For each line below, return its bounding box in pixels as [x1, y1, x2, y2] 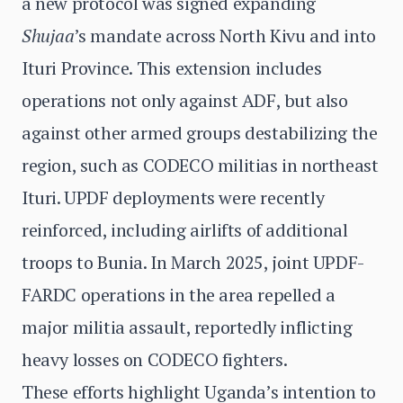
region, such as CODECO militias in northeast [22, 153, 379, 177]
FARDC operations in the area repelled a [22, 282, 336, 307]
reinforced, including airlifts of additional [22, 218, 348, 242]
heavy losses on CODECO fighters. [22, 347, 288, 372]
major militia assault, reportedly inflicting [22, 315, 353, 339]
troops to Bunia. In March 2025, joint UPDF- [22, 250, 364, 274]
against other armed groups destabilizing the [22, 121, 378, 145]
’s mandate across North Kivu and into [74, 23, 376, 48]
